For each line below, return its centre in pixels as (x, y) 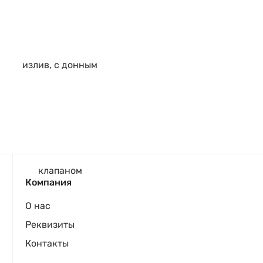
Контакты (47, 243)
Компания (48, 182)
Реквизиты (50, 225)
